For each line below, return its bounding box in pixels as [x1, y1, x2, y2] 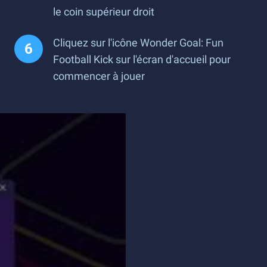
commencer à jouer [53, 70, 145, 82]
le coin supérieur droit [53, 5, 154, 18]
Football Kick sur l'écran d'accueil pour [53, 53, 231, 66]
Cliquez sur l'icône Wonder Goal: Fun [53, 36, 223, 49]
